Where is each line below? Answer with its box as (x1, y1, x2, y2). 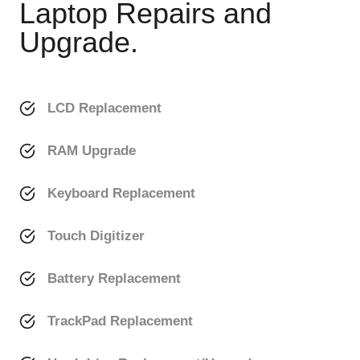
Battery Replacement (47, 271, 181, 287)
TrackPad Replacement (47, 313, 193, 329)
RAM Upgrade (47, 143, 136, 159)
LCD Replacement (47, 100, 162, 117)
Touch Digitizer (47, 228, 145, 244)
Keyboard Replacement (47, 186, 195, 202)
